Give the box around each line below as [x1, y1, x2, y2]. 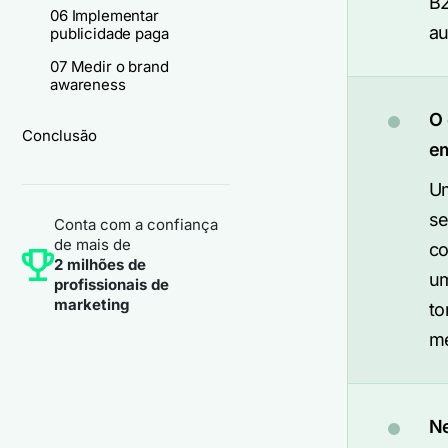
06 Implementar [50, 6, 159, 25]
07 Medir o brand [50, 57, 169, 76]
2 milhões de [54, 255, 146, 274]
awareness [50, 75, 126, 94]
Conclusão [22, 126, 97, 145]
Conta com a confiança [54, 215, 218, 234]
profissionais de [54, 275, 169, 294]
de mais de [54, 235, 131, 254]
